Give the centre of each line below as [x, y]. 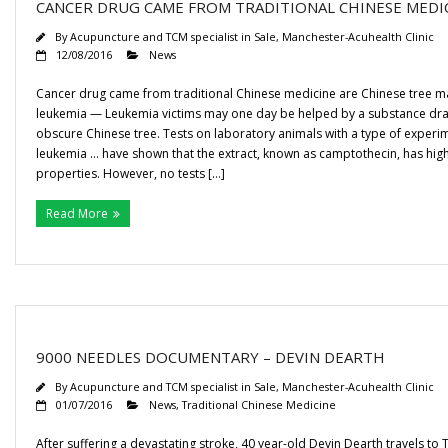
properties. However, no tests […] [130, 173]
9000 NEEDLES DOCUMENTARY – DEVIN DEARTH [210, 357]
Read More [77, 213]
